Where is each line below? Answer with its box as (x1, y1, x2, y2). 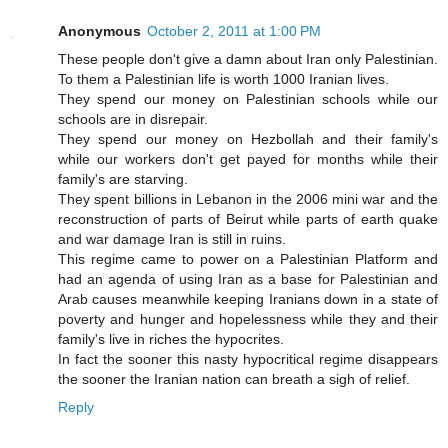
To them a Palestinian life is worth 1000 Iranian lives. (58, 71, 389, 88)
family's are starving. (58, 171, 188, 188)
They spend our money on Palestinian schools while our (58, 91, 438, 108)
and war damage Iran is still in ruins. (58, 231, 286, 248)
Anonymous (58, 23, 141, 40)
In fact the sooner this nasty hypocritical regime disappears (58, 351, 438, 368)
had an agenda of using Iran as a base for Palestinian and (58, 271, 438, 288)
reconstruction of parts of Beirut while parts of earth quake (58, 211, 438, 228)
